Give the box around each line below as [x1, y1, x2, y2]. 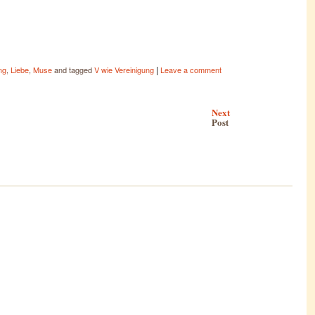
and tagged [52, 64, 94, 75]
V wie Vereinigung [94, 64, 154, 75]
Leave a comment [160, 64, 221, 75]
